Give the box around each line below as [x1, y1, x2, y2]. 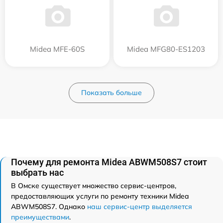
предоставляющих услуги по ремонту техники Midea [11, 191, 189, 201]
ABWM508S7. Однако [11, 202, 87, 211]
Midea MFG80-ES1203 [126, 44, 205, 54]
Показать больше [81, 88, 142, 97]
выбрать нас [11, 167, 64, 178]
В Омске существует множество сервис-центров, [11, 181, 176, 190]
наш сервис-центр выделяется [87, 202, 192, 211]
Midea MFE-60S [30, 44, 85, 54]
